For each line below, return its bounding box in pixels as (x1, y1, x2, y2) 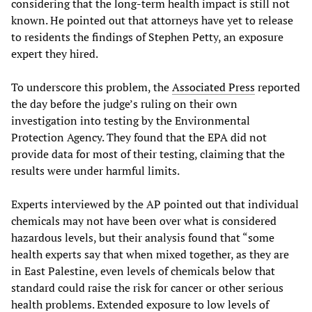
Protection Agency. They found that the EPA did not (11, 129, 267, 145)
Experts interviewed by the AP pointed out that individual (11, 196, 299, 212)
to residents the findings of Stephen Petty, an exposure (11, 29, 283, 45)
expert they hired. (11, 45, 98, 61)
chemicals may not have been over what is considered (11, 212, 276, 228)
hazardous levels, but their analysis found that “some (11, 229, 274, 245)
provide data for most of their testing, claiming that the (11, 146, 285, 162)
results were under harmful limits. (11, 162, 180, 178)
